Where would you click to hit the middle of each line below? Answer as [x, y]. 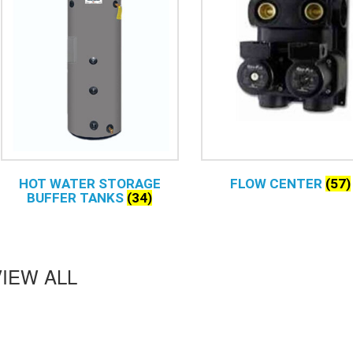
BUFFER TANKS [77, 198]
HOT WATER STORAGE [89, 184]
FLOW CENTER [278, 184]
